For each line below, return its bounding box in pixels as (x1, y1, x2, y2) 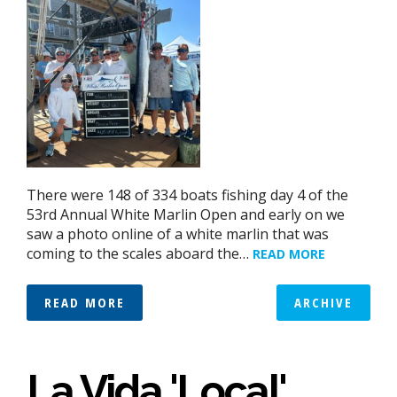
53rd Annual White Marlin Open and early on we (27, 205, 345, 225)
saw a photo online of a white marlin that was (27, 224, 329, 245)
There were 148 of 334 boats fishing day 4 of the (27, 185, 348, 206)
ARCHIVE (294, 293, 353, 312)
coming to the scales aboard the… (27, 244, 253, 264)
